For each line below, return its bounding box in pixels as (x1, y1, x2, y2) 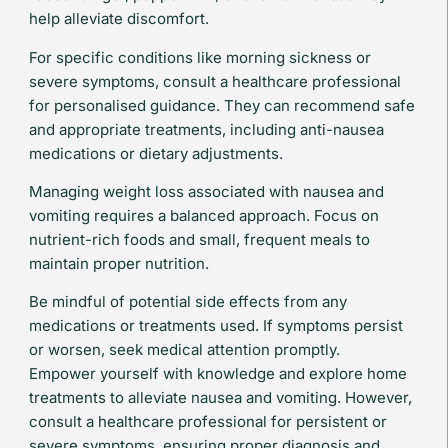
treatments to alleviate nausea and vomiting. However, (28, 388, 412, 408)
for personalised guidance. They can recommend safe (28, 95, 415, 115)
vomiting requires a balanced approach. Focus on (28, 206, 379, 226)
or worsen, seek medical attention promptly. (28, 340, 340, 360)
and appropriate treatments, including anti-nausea (28, 119, 384, 139)
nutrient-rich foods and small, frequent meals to (28, 230, 370, 250)
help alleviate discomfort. (28, 9, 209, 29)
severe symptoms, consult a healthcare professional (28, 71, 401, 91)
